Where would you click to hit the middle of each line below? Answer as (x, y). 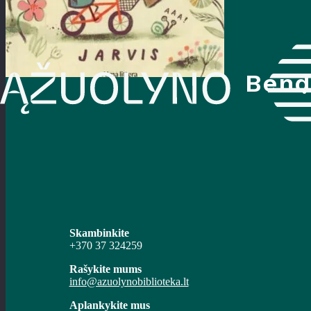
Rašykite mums (105, 269)
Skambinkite (99, 233)
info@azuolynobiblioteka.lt (129, 281)
